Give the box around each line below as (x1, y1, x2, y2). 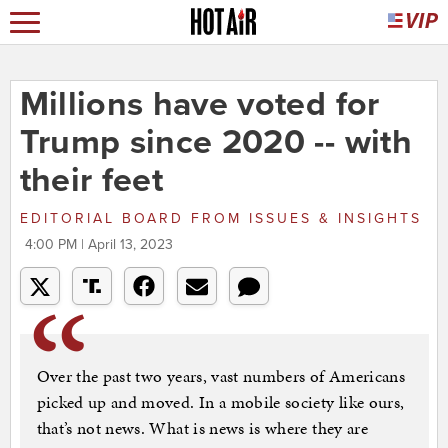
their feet (19, 160, 163, 202)
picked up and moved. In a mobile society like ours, (36, 390, 405, 415)
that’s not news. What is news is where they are (36, 416, 368, 441)
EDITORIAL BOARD (19, 210, 191, 228)
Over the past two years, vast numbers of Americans (36, 364, 406, 389)
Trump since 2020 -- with (19, 122, 412, 164)
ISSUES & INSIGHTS (241, 210, 422, 228)
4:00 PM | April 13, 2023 (24, 236, 173, 254)
